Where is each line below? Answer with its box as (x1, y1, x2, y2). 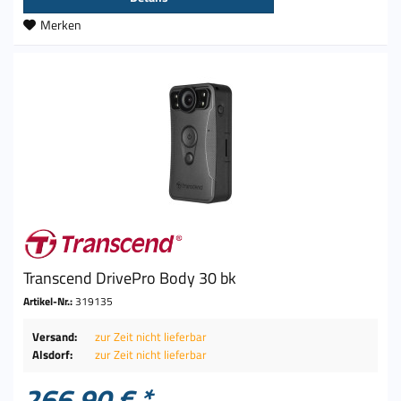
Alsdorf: (32, 346, 73, 364)
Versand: (32, 328, 78, 346)
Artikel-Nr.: (23, 293, 76, 311)
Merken (40, 14, 82, 34)
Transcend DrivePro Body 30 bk (23, 266, 237, 291)
